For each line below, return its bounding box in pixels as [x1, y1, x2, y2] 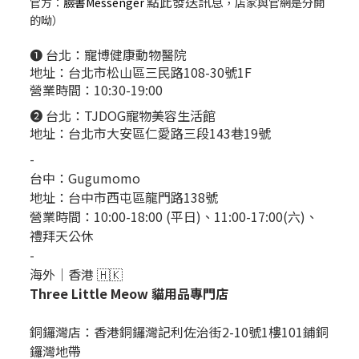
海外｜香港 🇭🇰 [30, 264, 123, 284]
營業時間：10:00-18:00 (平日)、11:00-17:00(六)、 [30, 207, 318, 227]
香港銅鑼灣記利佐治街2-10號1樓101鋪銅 [94, 322, 329, 342]
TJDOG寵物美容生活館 [84, 106, 216, 126]
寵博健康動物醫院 [84, 45, 190, 65]
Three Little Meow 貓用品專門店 [30, 284, 228, 304]
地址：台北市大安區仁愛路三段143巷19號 [30, 123, 271, 143]
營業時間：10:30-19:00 [30, 80, 163, 100]
